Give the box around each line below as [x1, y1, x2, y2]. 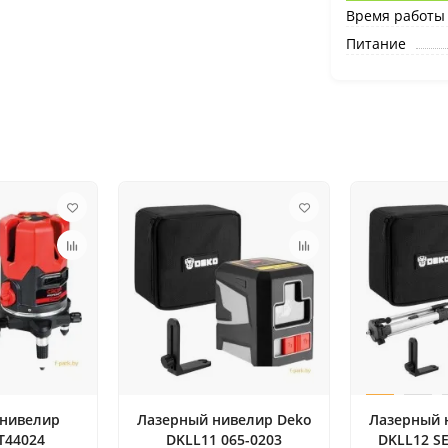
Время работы [345, 6, 445, 25]
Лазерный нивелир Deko [136, 410, 312, 430]
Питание [345, 34, 406, 53]
